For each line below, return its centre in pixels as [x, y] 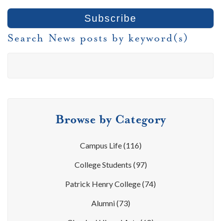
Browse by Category [110, 119]
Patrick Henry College [104, 184]
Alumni [104, 203]
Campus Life [101, 145]
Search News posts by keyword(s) [98, 38]
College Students [104, 164]
